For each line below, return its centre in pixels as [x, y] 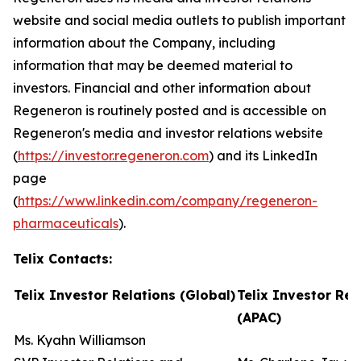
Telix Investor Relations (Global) [124, 295]
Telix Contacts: [62, 259]
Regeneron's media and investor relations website [168, 133]
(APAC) [259, 317]
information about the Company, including [144, 43]
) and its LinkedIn [263, 156]
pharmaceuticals [66, 223]
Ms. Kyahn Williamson [80, 340]
